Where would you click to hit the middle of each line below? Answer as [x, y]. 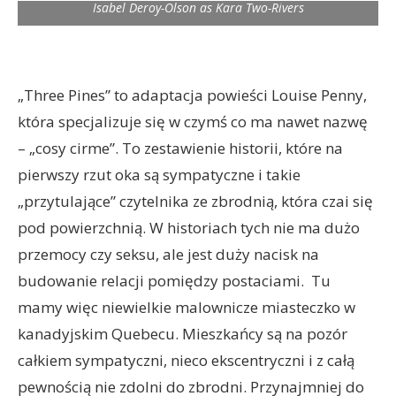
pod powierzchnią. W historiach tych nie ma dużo [189, 228]
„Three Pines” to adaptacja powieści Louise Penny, [192, 95]
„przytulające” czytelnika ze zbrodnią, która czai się [195, 201]
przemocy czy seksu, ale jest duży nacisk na [168, 254]
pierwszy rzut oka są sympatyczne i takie [159, 175]
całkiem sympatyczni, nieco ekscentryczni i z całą [186, 360]
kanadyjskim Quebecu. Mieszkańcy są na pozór [183, 334]
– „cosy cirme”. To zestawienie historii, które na [180, 148]
